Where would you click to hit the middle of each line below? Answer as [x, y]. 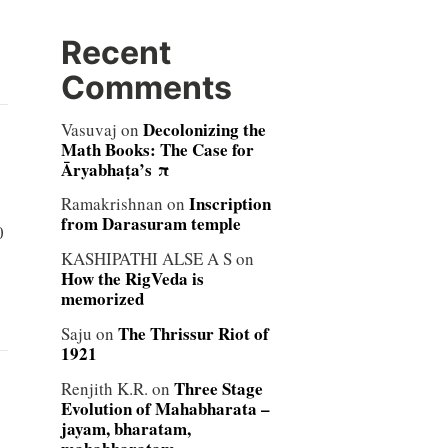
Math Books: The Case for [157, 149]
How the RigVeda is [132, 279]
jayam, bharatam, [125, 428]
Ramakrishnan [111, 204]
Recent [115, 52]
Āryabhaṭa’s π [114, 169]
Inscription [229, 204]
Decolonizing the [204, 129]
